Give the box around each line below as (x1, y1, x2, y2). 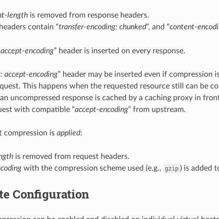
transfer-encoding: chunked (58, 22, 146, 31)
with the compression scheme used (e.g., (21, 164, 163, 172)
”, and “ (146, 22, 170, 31)
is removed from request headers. (13, 152, 130, 160)
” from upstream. (128, 105, 186, 113)
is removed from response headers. (27, 11, 149, 19)
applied (56, 129, 80, 137)
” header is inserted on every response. (53, 46, 185, 55)
